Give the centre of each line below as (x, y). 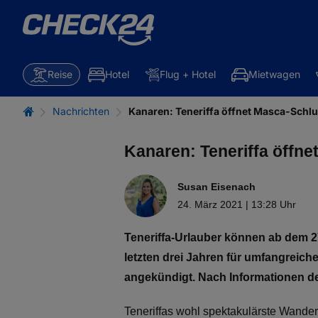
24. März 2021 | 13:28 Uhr (237, 204)
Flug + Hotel (188, 74)
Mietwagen (274, 74)
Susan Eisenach (216, 187)
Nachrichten (81, 111)
